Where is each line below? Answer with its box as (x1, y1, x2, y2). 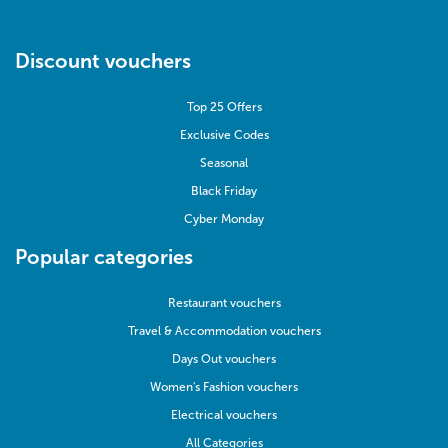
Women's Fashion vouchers (150, 380, 298, 395)
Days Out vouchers (172, 352, 276, 367)
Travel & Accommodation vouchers (127, 324, 321, 339)
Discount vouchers (15, 49, 191, 74)
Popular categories (15, 245, 193, 270)
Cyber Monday (184, 212, 264, 227)
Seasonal (200, 156, 248, 171)
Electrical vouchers (171, 408, 277, 423)
